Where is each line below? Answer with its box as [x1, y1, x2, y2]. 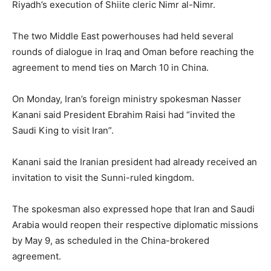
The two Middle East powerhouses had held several [12, 30, 233, 42]
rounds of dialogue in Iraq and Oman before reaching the [12, 46, 254, 57]
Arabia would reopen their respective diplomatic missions [12, 219, 258, 230]
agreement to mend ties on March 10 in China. [12, 62, 209, 73]
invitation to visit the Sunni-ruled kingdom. [12, 172, 194, 183]
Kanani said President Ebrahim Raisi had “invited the [12, 109, 235, 120]
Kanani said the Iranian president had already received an [12, 156, 257, 168]
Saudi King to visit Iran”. [12, 125, 114, 136]
